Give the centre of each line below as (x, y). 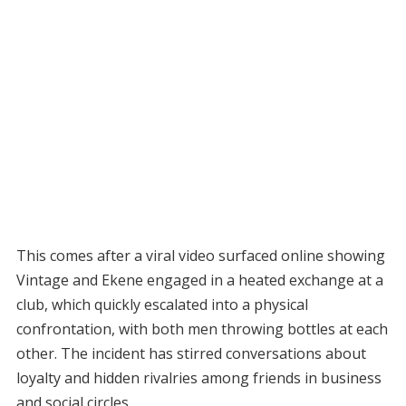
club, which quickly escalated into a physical (162, 304)
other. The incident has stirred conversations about (191, 353)
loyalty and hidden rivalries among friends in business (198, 377)
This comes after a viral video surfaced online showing (200, 255)
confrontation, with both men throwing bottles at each (202, 329)
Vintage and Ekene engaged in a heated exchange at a (199, 280)
